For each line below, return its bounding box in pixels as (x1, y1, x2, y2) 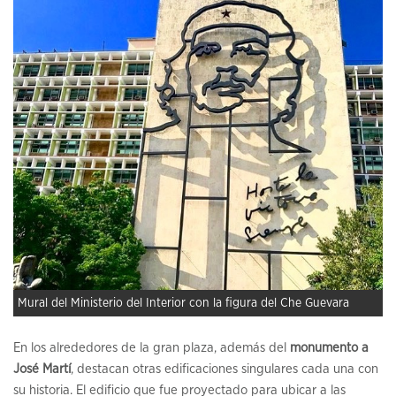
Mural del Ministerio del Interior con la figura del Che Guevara (18, 297, 349, 310)
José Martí (13, 362, 71, 377)
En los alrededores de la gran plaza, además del (13, 341, 290, 355)
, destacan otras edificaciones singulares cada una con (71, 362, 378, 377)
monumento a (290, 341, 369, 355)
